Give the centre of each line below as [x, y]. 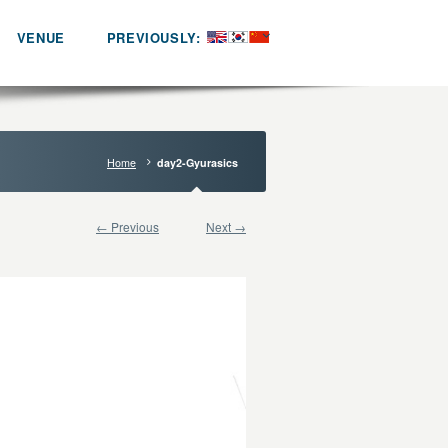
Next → [226, 226]
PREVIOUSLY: [155, 37]
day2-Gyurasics [197, 162]
